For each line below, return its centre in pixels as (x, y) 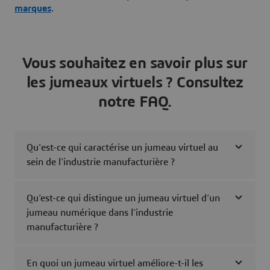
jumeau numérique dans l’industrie (100, 213)
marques (33, 9)
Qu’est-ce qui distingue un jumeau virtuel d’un (123, 199)
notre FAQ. (135, 102)
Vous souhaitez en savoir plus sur (135, 64)
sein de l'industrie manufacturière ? (101, 162)
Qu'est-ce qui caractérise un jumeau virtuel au (122, 148)
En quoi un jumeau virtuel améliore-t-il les (115, 264)
